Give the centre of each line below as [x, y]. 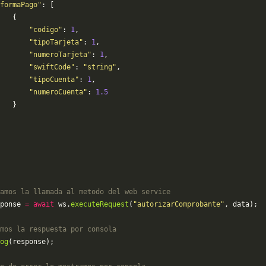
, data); [241, 204]
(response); [31, 242]
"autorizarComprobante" [179, 204]
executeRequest [100, 204]
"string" [100, 67]
